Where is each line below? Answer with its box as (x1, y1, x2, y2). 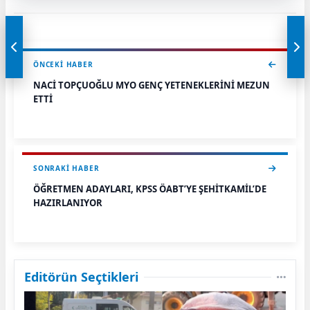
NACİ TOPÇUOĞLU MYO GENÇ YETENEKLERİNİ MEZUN (33, 79, 270, 91)
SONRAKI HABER (33, 163, 100, 173)
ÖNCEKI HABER (33, 60, 93, 69)
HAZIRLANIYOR (33, 197, 102, 209)
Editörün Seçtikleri (24, 268, 138, 285)
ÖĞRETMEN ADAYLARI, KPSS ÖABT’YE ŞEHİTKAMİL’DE (33, 183, 266, 195)
